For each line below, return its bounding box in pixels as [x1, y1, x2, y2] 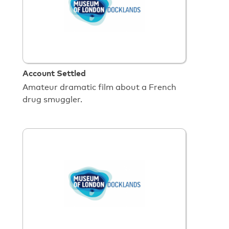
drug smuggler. [22, 95, 82, 105]
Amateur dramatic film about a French [22, 82, 176, 93]
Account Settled [22, 67, 86, 78]
